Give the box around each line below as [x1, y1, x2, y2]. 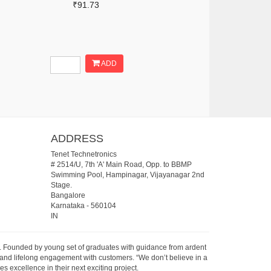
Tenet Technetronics [50, 150, 117, 158]
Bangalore [50, 191, 85, 200]
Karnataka [50, 201, 85, 210]
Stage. [50, 181, 72, 189]
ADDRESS [50, 132, 103, 145]
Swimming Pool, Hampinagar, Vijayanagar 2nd [50, 171, 204, 179]
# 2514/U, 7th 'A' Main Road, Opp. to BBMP [50, 160, 192, 169]
